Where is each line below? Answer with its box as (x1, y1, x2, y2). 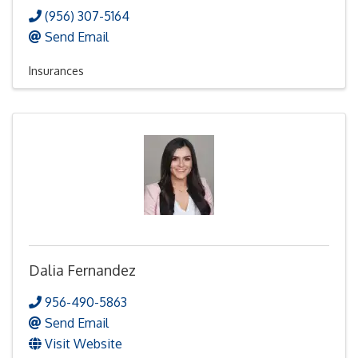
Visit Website (45, 335, 122, 352)
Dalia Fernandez (29, 261, 136, 279)
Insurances (29, 62, 84, 78)
